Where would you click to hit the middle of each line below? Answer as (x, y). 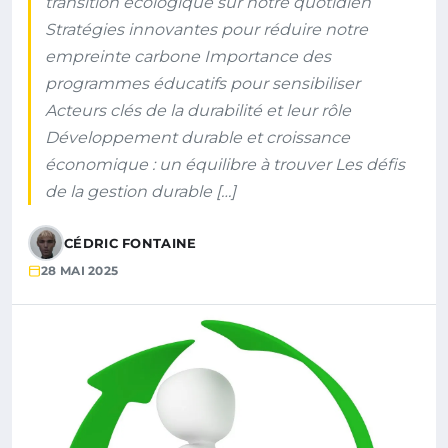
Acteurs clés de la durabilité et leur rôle (198, 110)
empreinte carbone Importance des (188, 56)
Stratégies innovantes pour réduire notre (206, 29)
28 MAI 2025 (80, 270)
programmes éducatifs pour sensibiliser (202, 83)
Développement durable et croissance (197, 137)
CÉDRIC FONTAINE (130, 243)
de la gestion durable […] (140, 191)
